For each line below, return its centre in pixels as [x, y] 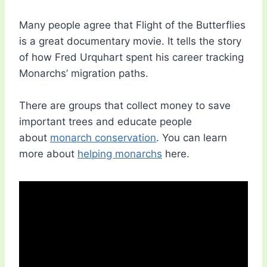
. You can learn [192, 138]
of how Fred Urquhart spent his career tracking [131, 58]
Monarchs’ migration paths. [84, 74]
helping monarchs [120, 154]
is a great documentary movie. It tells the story [130, 41]
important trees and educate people [105, 122]
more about [48, 154]
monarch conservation [103, 138]
